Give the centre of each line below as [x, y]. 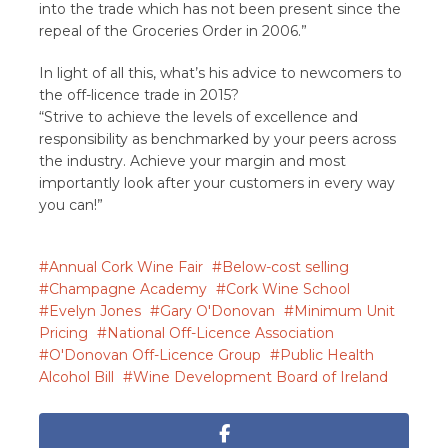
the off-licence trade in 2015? [139, 95]
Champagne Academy [128, 289]
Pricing [64, 333]
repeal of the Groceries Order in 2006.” [173, 31]
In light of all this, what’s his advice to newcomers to [221, 73]
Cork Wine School [288, 289]
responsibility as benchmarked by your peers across [218, 139]
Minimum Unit [345, 311]
